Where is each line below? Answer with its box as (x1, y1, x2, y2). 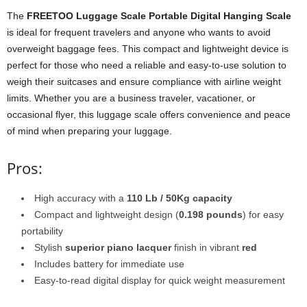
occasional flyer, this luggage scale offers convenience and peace (7, 108, 291, 120)
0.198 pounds (179, 208, 243, 220)
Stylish (34, 241, 65, 253)
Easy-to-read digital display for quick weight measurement (34, 274, 285, 286)
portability (21, 225, 63, 236)
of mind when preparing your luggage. (7, 125, 172, 136)
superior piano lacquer (65, 241, 171, 253)
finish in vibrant (171, 241, 242, 253)
